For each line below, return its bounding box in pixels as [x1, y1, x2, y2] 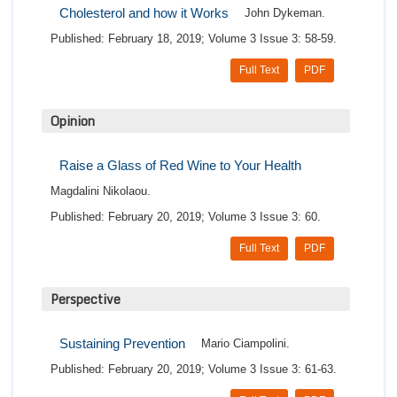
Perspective [51, 289, 121, 310]
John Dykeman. [245, 6, 325, 20]
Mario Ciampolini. [201, 337, 290, 351]
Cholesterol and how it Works [59, 5, 229, 21]
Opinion [51, 111, 95, 132]
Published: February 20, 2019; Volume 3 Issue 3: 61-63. [51, 362, 337, 377]
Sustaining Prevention [59, 336, 185, 352]
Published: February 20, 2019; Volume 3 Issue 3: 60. [51, 210, 321, 224]
